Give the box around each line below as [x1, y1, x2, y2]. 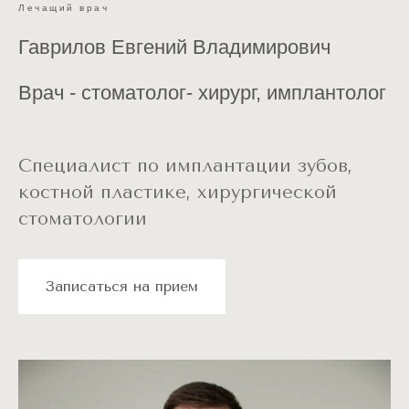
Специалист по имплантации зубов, [18, 155, 352, 176]
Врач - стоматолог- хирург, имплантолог [18, 81, 386, 104]
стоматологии [18, 208, 147, 229]
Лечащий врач [18, 3, 109, 13]
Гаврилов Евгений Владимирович [18, 36, 330, 58]
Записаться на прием [46, 277, 198, 295]
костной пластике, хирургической [18, 182, 337, 203]
